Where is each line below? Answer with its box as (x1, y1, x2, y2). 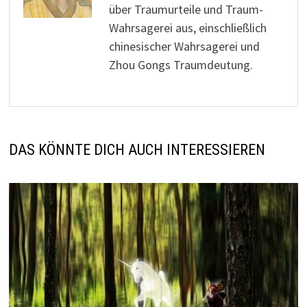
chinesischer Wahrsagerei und (108, 38, 260, 55)
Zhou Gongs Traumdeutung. (108, 57, 253, 73)
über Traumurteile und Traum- (108, 1, 263, 18)
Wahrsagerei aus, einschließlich (108, 20, 267, 36)
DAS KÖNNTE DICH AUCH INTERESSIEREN (8, 141, 265, 159)
